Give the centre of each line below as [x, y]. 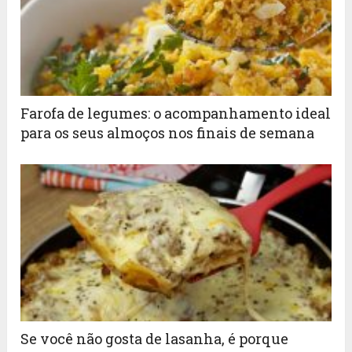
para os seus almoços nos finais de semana [169, 133]
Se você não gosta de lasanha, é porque [155, 339]
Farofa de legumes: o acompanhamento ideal [176, 114]
